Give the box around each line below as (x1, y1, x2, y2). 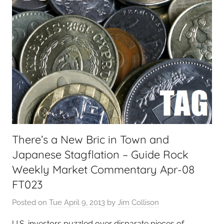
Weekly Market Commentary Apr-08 (12, 162, 194, 176)
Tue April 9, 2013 (49, 197, 105, 207)
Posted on (12, 197, 49, 207)
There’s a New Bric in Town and (12, 132, 169, 146)
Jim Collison (117, 197, 159, 207)
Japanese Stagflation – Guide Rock (12, 147, 188, 161)
